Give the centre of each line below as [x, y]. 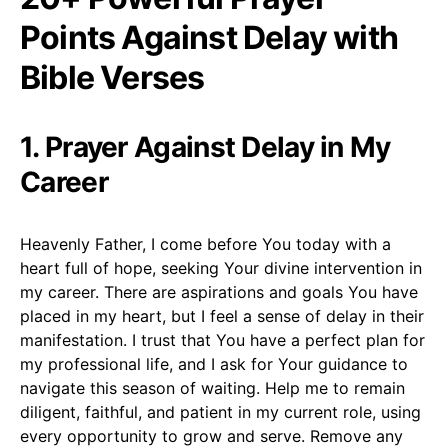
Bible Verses [112, 77]
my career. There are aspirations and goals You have [219, 291]
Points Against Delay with [209, 37]
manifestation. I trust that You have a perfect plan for [222, 339]
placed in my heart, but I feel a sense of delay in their [222, 315]
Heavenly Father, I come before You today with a [205, 243]
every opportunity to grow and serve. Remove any [211, 435]
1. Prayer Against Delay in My [205, 146]
